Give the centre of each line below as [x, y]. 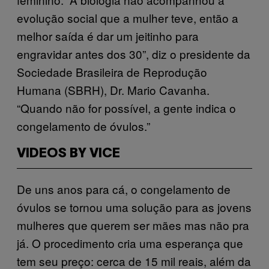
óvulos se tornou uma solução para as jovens [134, 207]
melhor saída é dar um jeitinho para [108, 35]
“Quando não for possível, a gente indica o [126, 107]
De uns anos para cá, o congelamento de [124, 189]
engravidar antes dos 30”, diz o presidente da [134, 53]
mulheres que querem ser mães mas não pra [133, 225]
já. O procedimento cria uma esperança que [130, 243]
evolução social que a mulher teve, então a [128, 17]
